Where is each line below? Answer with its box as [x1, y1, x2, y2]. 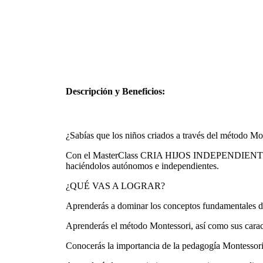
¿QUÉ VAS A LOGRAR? [66, 181, 165, 191]
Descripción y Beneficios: [66, 86, 165, 97]
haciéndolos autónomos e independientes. [66, 161, 219, 171]
